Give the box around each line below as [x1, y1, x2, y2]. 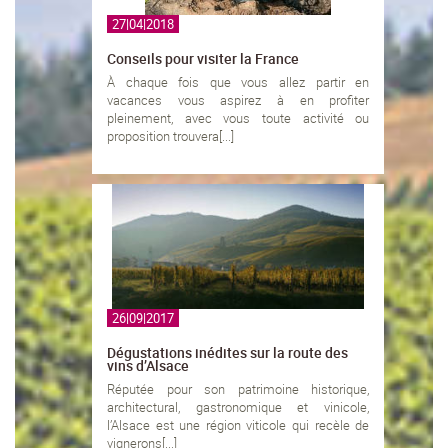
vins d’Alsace [107, 356, 189, 376]
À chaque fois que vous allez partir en [107, 73, 370, 92]
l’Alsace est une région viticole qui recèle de [107, 416, 370, 435]
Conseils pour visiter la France [107, 49, 299, 69]
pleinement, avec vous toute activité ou [107, 109, 370, 128]
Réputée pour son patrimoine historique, [107, 380, 370, 399]
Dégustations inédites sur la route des [107, 343, 348, 363]
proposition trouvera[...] [107, 127, 234, 146]
